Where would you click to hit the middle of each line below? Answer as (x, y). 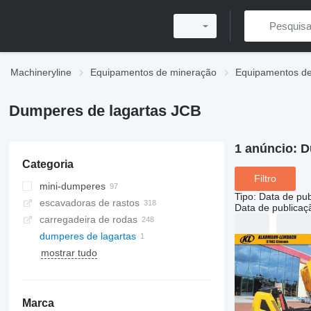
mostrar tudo (69, 253)
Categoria (48, 164)
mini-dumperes (72, 186)
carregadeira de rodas (88, 219)
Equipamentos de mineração (153, 72)
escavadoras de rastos (89, 203)
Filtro (265, 179)
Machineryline (41, 72)
